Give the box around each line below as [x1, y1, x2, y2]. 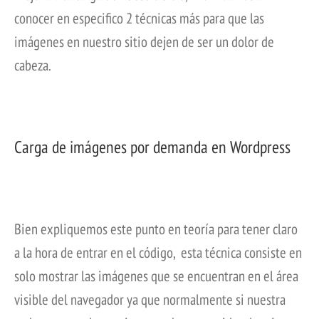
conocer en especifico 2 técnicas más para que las [14, 9, 264, 28]
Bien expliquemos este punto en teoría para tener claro [14, 219, 298, 239]
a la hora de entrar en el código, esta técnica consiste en [14, 242, 302, 262]
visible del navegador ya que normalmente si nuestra [14, 289, 286, 309]
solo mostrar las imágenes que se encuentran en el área [14, 266, 298, 286]
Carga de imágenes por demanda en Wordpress [14, 135, 291, 158]
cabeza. [14, 56, 51, 75]
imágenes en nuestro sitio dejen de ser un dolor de [14, 32, 274, 52]
